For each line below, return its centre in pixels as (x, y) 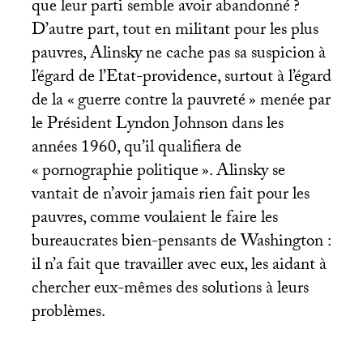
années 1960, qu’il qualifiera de (136, 149)
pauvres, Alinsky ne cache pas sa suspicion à (178, 56)
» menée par (289, 102)
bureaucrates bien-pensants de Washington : (181, 243)
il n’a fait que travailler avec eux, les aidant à (179, 267)
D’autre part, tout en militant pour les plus (175, 32)
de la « (53, 102)
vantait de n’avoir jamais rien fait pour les (170, 196)
